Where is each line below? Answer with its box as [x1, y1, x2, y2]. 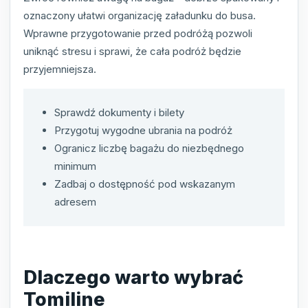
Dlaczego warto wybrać [23, 266, 243, 289]
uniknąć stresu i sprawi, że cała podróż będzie [23, 44, 241, 58]
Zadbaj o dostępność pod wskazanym [54, 177, 235, 190]
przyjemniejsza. [23, 62, 96, 76]
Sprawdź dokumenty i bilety [54, 105, 184, 119]
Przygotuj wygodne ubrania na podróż [54, 123, 232, 137]
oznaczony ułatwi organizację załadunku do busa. [23, 8, 256, 22]
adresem [54, 195, 96, 208]
